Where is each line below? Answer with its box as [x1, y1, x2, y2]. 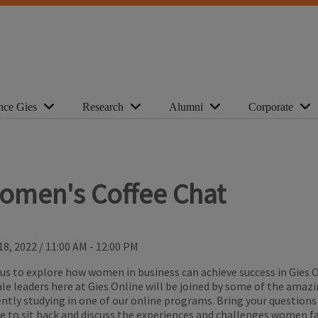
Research [82, 101, 124, 113]
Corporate [248, 101, 293, 113]
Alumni [169, 101, 203, 113]
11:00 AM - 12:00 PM [45, 239, 138, 254]
